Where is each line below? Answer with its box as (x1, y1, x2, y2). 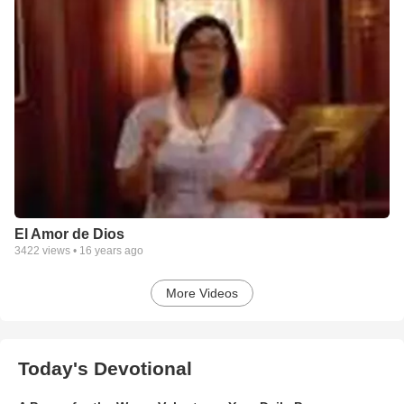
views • (40, 244, 79, 258)
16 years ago (79, 244, 143, 258)
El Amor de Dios (14, 226, 124, 243)
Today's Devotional (18, 358, 192, 380)
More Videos (166, 286, 238, 301)
